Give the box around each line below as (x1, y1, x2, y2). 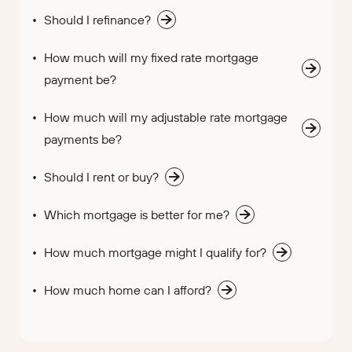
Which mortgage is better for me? (44, 207, 229, 223)
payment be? (44, 71, 116, 88)
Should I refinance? (44, 12, 151, 28)
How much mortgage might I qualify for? (44, 244, 266, 261)
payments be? (44, 131, 122, 148)
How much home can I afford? (44, 282, 211, 299)
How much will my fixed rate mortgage (44, 49, 258, 66)
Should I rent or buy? (44, 169, 159, 185)
